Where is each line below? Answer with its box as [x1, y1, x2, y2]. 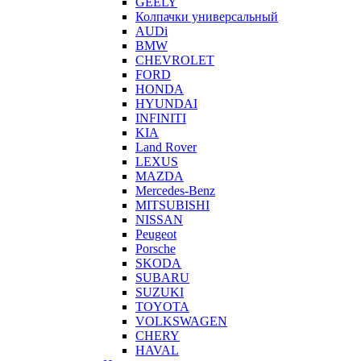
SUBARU [135, 271, 189, 285]
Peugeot [135, 227, 176, 242]
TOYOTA [135, 300, 189, 314]
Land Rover [135, 140, 197, 155]
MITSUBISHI [135, 198, 210, 213]
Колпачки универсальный [135, 10, 278, 24]
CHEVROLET [135, 53, 214, 68]
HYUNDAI [135, 97, 197, 111]
